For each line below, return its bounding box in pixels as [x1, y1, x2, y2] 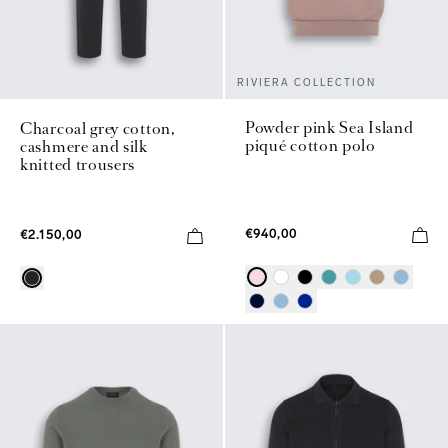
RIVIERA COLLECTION [237, 77, 376, 90]
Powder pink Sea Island [245, 117, 414, 139]
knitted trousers [20, 153, 136, 175]
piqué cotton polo [245, 135, 376, 157]
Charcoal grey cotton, [20, 117, 175, 139]
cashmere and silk [20, 135, 148, 157]
